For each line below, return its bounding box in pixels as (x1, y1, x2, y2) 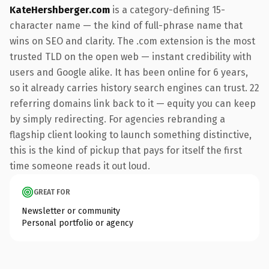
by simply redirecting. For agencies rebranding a (10, 113, 225, 125)
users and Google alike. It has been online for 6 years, (10, 66, 248, 78)
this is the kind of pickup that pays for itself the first (10, 144, 242, 156)
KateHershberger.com (10, 4, 110, 16)
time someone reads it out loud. (10, 160, 150, 172)
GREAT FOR (34, 187, 70, 196)
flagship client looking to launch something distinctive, (10, 128, 252, 141)
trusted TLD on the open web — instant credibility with (10, 50, 252, 62)
